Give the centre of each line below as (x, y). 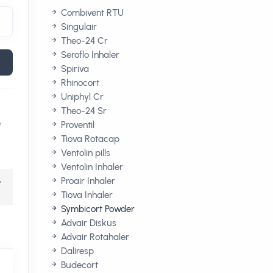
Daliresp (76, 251)
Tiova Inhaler (86, 195)
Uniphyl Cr (81, 97)
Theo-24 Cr (83, 41)
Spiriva (74, 69)
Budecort (78, 265)
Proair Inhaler (87, 181)
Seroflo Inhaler (89, 55)
